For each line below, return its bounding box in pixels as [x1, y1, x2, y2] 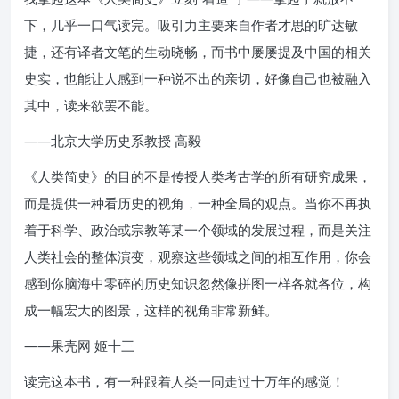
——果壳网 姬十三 [24, 336, 134, 354]
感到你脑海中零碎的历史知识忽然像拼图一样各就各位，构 [24, 273, 371, 292]
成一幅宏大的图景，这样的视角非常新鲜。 [24, 300, 278, 319]
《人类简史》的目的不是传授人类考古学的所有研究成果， [24, 167, 371, 185]
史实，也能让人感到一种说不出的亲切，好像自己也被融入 [24, 69, 371, 87]
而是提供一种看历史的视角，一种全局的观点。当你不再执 [24, 193, 371, 212]
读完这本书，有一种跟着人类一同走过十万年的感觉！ [24, 371, 345, 390]
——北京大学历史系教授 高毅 [24, 131, 201, 150]
